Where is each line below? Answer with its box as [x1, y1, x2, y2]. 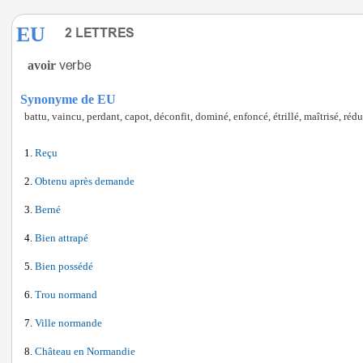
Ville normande [35, 318, 102, 329]
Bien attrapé [35, 233, 88, 244]
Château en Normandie [35, 346, 135, 357]
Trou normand [35, 289, 97, 301]
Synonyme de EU [20, 92, 116, 106]
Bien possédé [35, 261, 93, 272]
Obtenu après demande [35, 176, 135, 187]
